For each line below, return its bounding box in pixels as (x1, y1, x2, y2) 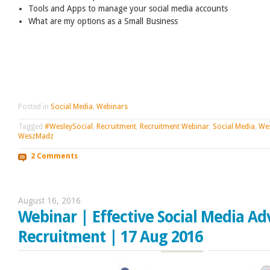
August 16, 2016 (18, 196, 81, 206)
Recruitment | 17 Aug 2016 (18, 228, 203, 246)
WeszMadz (18, 131, 54, 140)
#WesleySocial (45, 122, 93, 131)
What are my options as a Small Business (28, 16, 178, 26)
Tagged (18, 122, 45, 131)
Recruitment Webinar (140, 122, 209, 131)
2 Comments (30, 152, 78, 161)
